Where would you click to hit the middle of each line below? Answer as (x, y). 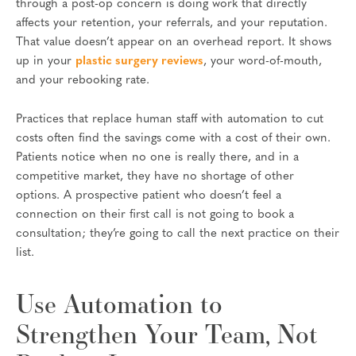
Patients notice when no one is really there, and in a (157, 158)
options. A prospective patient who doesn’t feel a (149, 196)
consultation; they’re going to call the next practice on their (178, 234)
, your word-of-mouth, (263, 61)
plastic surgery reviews (139, 61)
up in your (46, 61)
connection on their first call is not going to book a (155, 215)
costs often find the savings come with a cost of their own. (173, 139)
